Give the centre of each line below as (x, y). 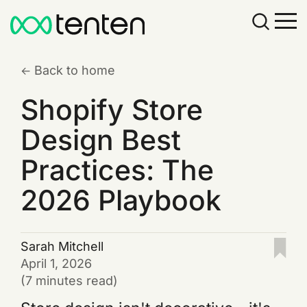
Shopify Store (112, 110)
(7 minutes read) (70, 280)
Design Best (101, 140)
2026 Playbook (121, 200)
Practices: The (118, 170)
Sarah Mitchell (62, 246)
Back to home (75, 70)
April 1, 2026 (57, 263)
